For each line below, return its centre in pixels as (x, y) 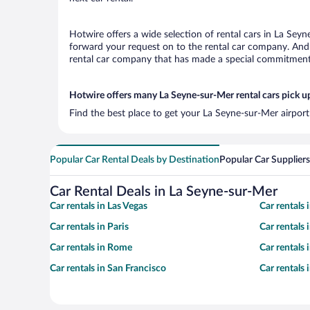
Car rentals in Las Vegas (99, 206)
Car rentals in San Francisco (108, 268)
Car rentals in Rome (91, 248)
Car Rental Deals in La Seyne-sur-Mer (164, 192)
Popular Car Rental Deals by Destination (135, 160)
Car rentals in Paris (89, 227)
